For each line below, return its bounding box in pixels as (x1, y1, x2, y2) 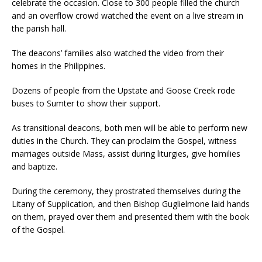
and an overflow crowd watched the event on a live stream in (12, 10, 243, 22)
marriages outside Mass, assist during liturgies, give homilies (12, 148, 240, 160)
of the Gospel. (12, 224, 65, 236)
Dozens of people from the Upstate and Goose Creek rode (12, 85, 235, 96)
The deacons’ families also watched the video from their (12, 47, 224, 59)
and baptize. (12, 161, 57, 173)
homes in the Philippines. (12, 60, 105, 72)
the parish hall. (12, 23, 66, 35)
